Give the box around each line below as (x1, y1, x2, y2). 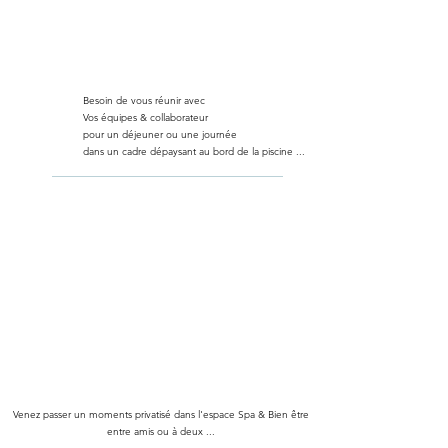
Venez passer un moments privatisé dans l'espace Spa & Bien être (13, 408, 309, 421)
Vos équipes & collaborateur (83, 111, 208, 124)
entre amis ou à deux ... (107, 425, 215, 438)
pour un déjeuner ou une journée (83, 128, 237, 141)
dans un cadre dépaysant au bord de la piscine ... (83, 145, 305, 158)
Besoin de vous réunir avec (83, 94, 205, 107)
